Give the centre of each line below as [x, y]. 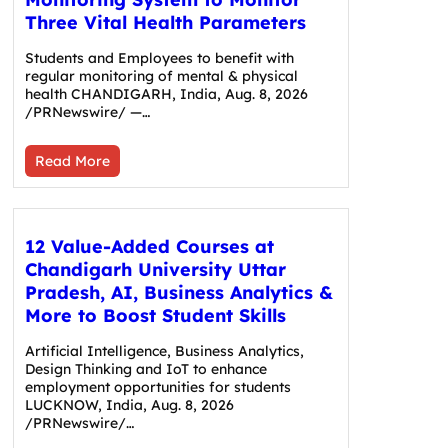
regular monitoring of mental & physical [161, 75]
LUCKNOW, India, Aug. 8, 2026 [129, 404]
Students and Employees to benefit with [159, 57]
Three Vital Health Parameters [165, 22]
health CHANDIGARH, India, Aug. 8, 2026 [166, 93]
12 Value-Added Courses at [149, 246]
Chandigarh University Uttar [155, 269]
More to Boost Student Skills [155, 315]
